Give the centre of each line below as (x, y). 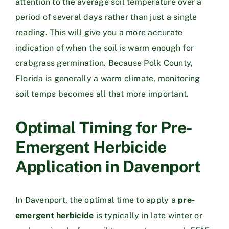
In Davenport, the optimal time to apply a (97, 200)
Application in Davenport (108, 166)
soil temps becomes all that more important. (102, 94)
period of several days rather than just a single (106, 17)
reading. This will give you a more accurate (99, 32)
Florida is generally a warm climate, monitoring (108, 78)
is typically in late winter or (148, 215)
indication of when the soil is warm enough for (105, 48)
